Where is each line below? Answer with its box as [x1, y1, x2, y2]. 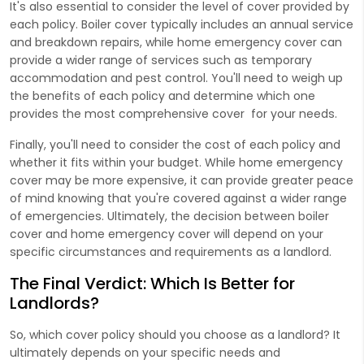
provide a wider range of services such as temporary [10, 51, 312, 68]
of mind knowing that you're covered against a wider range [10, 189, 347, 206]
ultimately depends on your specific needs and [10, 344, 280, 361]
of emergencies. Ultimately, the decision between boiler [10, 207, 329, 224]
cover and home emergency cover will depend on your [10, 225, 323, 242]
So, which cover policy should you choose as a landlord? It [10, 326, 340, 343]
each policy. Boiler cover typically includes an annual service [10, 15, 353, 32]
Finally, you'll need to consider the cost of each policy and [10, 136, 340, 153]
